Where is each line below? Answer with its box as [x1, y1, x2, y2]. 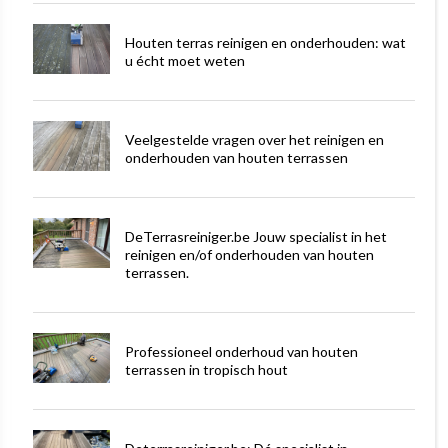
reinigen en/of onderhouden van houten [124, 246, 374, 264]
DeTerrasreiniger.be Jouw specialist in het [124, 228, 387, 246]
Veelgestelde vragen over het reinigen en [124, 131, 384, 149]
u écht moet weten [124, 52, 245, 70]
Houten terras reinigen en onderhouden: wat [124, 34, 406, 52]
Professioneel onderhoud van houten [124, 343, 358, 361]
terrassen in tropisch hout [124, 361, 288, 379]
